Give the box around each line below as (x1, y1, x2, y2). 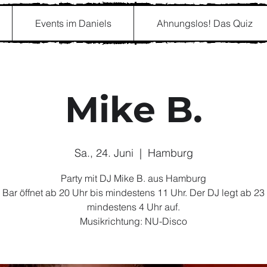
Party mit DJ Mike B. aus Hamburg (61, 172, 206, 184)
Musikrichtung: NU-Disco (80, 215, 187, 227)
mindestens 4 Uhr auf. (87, 201, 180, 213)
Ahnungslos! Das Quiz (156, 17, 253, 29)
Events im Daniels (35, 17, 111, 29)
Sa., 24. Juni (74, 146, 133, 160)
